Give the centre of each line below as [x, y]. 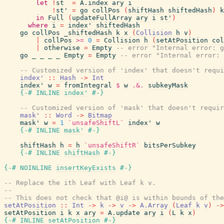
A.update [124, 213]
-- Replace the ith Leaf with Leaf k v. [80, 183]
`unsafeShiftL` [96, 123]
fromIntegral [88, 85]
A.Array [154, 205]
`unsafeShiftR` [112, 145]
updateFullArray [102, 18]
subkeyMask [168, 85]
